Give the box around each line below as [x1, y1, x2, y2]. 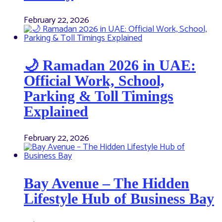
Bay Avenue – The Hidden [24, 174, 189, 191]
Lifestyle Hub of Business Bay [24, 190, 214, 207]
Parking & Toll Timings [24, 87, 173, 104]
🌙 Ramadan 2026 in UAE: [24, 56, 196, 73]
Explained [24, 103, 88, 119]
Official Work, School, [24, 72, 165, 89]
